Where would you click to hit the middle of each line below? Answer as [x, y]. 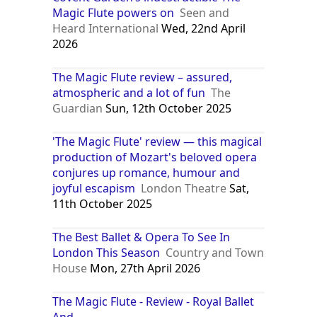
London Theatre [184, 188]
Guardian [78, 108]
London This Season [106, 252]
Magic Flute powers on [114, 12]
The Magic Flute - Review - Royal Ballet [154, 301]
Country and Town [215, 252]
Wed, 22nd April [202, 28]
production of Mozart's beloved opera [155, 157]
